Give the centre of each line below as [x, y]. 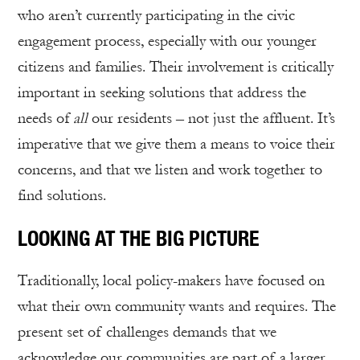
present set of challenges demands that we [147, 332]
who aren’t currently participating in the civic [156, 15]
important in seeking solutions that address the [162, 92]
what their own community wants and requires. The [177, 306]
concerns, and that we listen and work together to [170, 170]
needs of [45, 118]
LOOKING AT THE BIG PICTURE [139, 238]
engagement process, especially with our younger [167, 41]
